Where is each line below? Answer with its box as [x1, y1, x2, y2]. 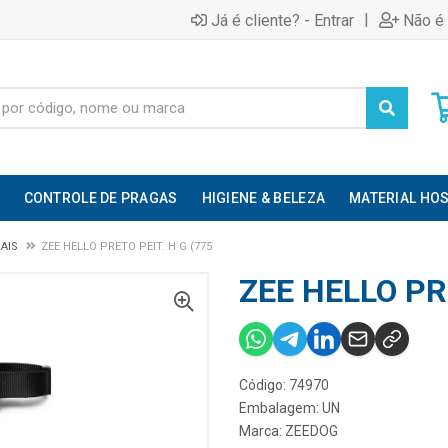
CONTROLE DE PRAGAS [23, 190, 178, 206]
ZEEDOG [285, 423, 338, 439]
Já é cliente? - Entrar [211, 10, 354, 30]
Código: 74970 [239, 377, 329, 393]
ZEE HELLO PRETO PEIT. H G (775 [41, 240, 212, 253]
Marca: [239, 423, 285, 439]
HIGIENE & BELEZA [201, 190, 326, 206]
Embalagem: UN [239, 400, 340, 416]
